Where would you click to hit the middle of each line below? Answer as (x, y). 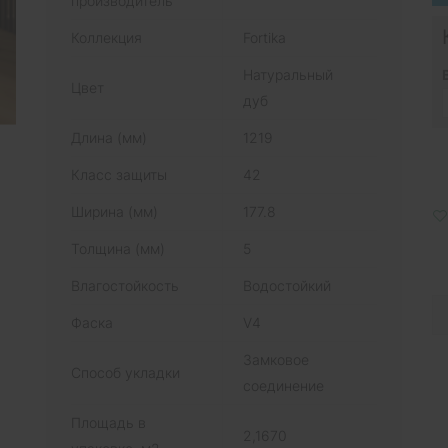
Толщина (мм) (118, 248)
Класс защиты (119, 174)
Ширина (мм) (114, 211)
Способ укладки (125, 372)
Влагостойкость (125, 285)
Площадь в (108, 422)
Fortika (264, 37)
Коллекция (106, 37)
